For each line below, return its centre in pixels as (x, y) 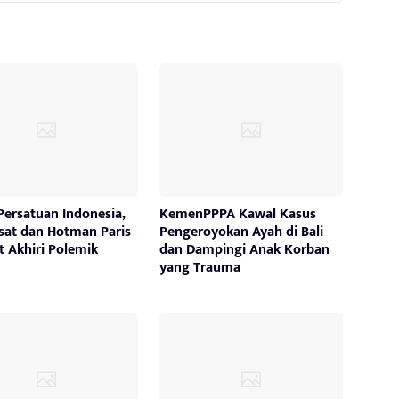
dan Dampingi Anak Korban (244, 249)
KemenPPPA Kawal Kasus (237, 214)
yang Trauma (199, 267)
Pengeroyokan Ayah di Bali (241, 232)
